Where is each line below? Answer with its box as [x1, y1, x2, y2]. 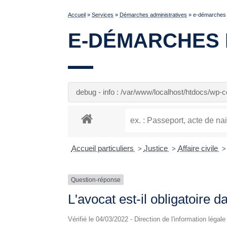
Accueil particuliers [71, 143, 136, 153]
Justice [143, 143, 170, 153]
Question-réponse [71, 176, 121, 183]
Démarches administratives [120, 11, 187, 18]
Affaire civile [177, 143, 220, 153]
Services [92, 11, 114, 18]
